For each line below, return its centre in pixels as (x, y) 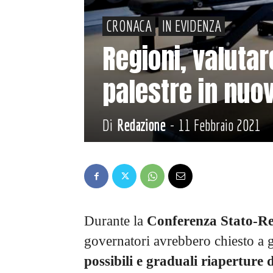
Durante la (115, 221)
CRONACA (129, 26)
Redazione (141, 125)
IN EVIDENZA (192, 26)
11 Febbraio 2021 (220, 125)
